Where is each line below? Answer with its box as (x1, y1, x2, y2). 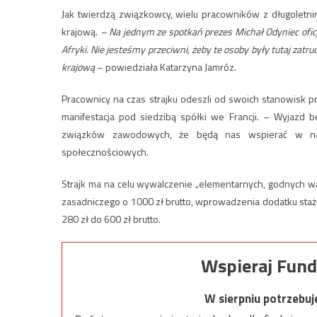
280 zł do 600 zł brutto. (62, 211, 161, 226)
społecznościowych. (62, 144, 149, 159)
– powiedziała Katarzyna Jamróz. (95, 59, 236, 74)
